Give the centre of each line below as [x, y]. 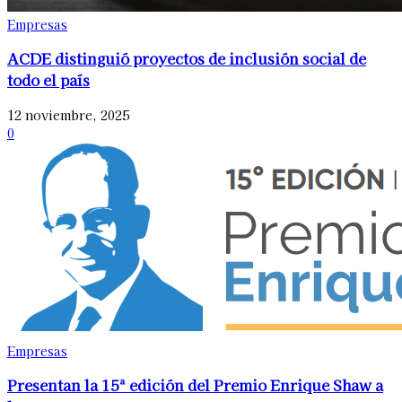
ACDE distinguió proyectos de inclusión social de [187, 59]
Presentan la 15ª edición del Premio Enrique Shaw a [195, 385]
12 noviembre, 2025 [68, 114]
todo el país [48, 80]
